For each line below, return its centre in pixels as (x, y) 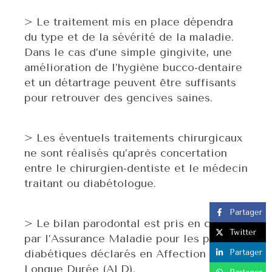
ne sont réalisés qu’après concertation (126, 153)
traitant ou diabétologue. (90, 184)
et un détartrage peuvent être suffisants (130, 83)
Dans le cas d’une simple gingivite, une (128, 53)
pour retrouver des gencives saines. (118, 98)
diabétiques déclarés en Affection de (124, 254)
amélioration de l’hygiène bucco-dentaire (133, 68)
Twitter (243, 232)
